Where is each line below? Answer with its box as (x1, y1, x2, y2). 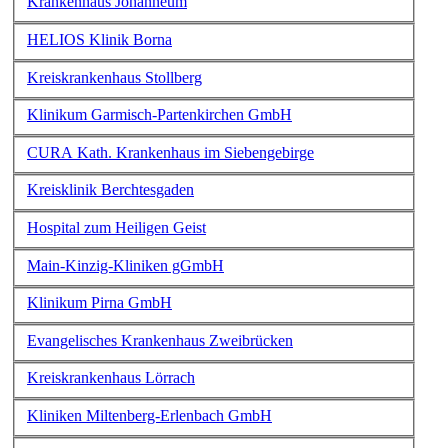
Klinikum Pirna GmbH (27, 294, 172, 312)
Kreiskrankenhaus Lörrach (27, 369, 195, 387)
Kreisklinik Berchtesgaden (27, 181, 194, 199)
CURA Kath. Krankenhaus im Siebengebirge (27, 143, 314, 161)
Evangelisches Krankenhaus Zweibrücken (27, 331, 293, 349)
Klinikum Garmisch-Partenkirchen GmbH (27, 106, 292, 124)
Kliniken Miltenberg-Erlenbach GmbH (27, 406, 272, 424)
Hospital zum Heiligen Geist (27, 218, 206, 236)
